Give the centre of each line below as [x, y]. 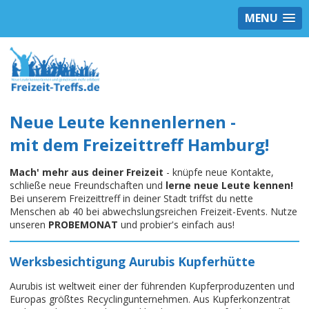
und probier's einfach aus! [176, 225]
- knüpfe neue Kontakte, [219, 172]
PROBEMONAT [83, 225]
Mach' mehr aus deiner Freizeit [87, 172]
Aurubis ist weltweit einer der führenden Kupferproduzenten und [152, 286]
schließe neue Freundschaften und [88, 186]
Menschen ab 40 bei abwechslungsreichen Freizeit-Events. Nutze [153, 212]
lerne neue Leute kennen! [229, 186]
